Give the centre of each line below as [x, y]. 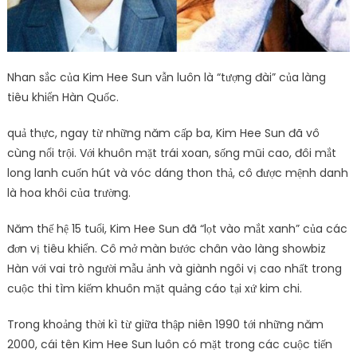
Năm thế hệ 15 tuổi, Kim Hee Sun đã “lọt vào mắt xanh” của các [177, 228]
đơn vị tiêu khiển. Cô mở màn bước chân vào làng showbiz [166, 248]
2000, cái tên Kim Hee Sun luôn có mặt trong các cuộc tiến [169, 344]
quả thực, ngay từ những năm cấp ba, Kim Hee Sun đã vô [163, 133]
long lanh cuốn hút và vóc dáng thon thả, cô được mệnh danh [177, 173]
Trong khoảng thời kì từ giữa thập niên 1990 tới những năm [165, 324]
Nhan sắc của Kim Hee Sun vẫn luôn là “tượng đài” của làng [166, 77]
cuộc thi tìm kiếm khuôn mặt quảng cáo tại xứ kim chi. [154, 288]
